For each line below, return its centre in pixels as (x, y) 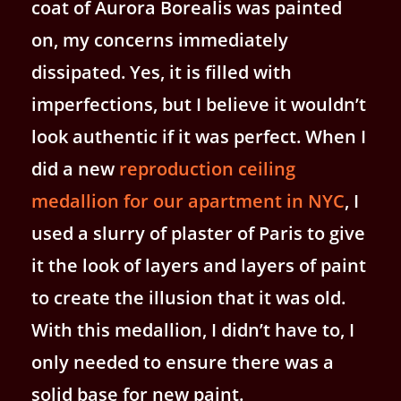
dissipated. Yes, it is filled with (162, 72)
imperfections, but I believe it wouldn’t (199, 104)
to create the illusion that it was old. (188, 297)
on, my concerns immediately (160, 39)
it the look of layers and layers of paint (199, 265)
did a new (75, 168)
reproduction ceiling (207, 168)
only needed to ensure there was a (183, 362)
